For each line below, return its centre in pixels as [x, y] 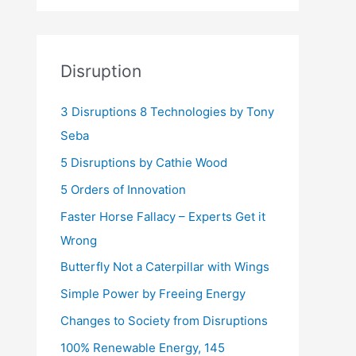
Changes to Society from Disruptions [164, 320]
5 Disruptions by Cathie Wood [144, 163]
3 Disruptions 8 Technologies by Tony [167, 112]
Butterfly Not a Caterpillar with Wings [165, 267]
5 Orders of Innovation [123, 189]
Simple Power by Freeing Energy [153, 294]
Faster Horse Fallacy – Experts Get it [163, 216]
